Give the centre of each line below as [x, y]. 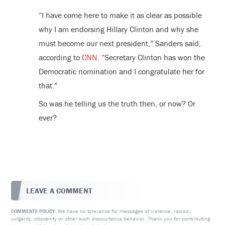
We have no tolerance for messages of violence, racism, [124, 211]
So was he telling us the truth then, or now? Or [117, 104]
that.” [48, 86]
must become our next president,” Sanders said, [120, 43]
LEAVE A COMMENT [59, 190]
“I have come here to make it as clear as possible [120, 15]
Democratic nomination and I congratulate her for [121, 72]
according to [60, 58]
